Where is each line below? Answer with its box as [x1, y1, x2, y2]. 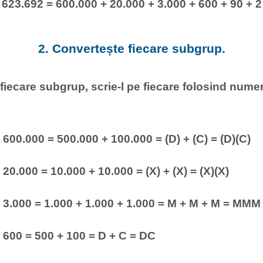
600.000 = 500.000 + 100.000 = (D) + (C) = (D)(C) [2, 131, 251, 145]
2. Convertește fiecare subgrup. [38, 42, 225, 56]
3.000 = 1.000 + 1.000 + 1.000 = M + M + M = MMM [2, 197, 261, 210]
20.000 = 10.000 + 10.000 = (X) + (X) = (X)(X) [2, 164, 229, 178]
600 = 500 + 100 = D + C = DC [2, 229, 156, 242]
